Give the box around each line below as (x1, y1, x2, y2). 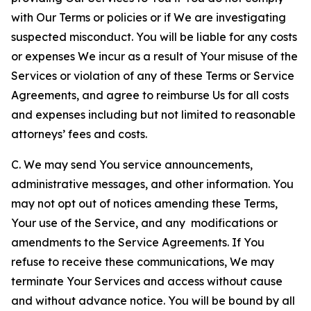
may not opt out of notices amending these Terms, (11, 196, 278, 210)
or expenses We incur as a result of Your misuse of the (11, 49, 298, 63)
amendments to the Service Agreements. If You (11, 235, 264, 249)
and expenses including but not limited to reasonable (11, 108, 296, 121)
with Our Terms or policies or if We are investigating (11, 10, 286, 24)
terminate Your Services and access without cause (11, 274, 283, 288)
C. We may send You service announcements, (11, 158, 253, 171)
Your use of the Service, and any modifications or (11, 216, 278, 230)
